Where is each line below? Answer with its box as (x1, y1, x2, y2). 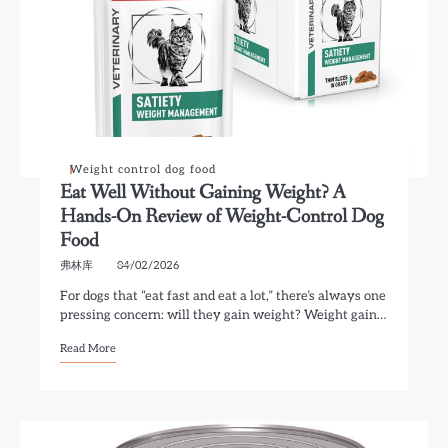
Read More (60, 342, 117, 355)
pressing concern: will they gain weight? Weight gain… (60, 307, 387, 323)
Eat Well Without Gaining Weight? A (60, 179, 347, 206)
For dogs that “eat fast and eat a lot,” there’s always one (60, 288, 387, 304)
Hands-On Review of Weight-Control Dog (60, 203, 385, 230)
